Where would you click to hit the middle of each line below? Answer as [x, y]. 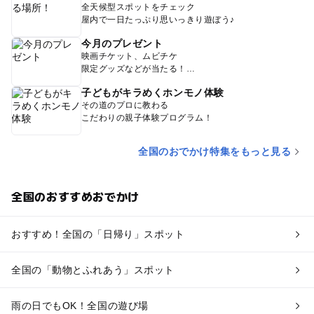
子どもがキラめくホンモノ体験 [152, 92]
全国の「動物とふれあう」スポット [93, 269]
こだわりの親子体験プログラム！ [147, 117]
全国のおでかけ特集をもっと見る [215, 151]
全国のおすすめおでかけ [75, 196]
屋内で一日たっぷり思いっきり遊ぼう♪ [158, 19]
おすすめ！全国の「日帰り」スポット [98, 234]
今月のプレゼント [122, 43]
